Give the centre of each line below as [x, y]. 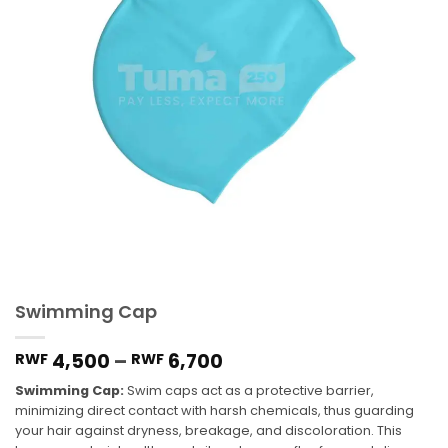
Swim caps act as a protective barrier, [250, 390]
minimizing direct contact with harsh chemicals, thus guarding [214, 410]
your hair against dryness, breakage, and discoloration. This [208, 430]
